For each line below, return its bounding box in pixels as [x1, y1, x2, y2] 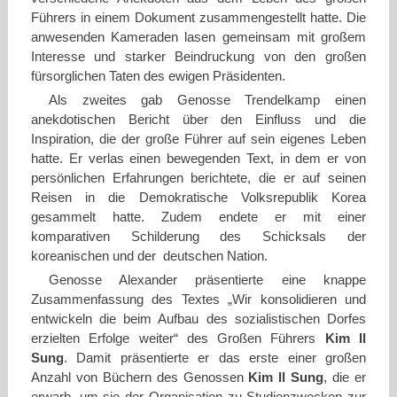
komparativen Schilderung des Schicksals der [30, 230, 366, 245]
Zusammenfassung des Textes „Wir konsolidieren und [30, 292, 366, 307]
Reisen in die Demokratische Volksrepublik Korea [30, 191, 366, 206]
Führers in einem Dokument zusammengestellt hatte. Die [30, 11, 366, 26]
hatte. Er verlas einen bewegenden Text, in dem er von [30, 152, 366, 167]
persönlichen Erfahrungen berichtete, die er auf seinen [30, 171, 366, 186]
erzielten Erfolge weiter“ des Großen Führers [30, 331, 325, 346]
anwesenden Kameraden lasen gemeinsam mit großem [30, 30, 366, 45]
